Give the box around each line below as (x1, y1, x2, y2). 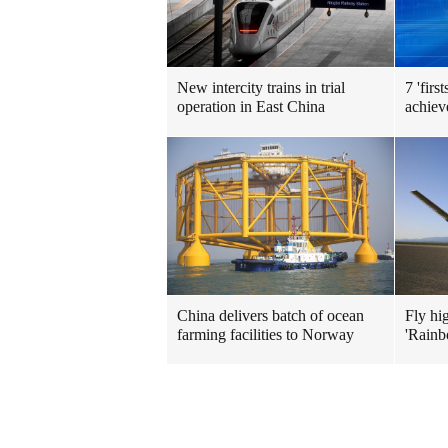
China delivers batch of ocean (177, 307, 364, 324)
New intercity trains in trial (177, 79, 345, 96)
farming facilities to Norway (177, 326, 354, 343)
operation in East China (177, 98, 325, 115)
